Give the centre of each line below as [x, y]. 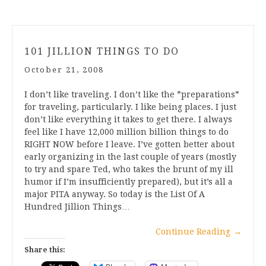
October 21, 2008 [64, 69]
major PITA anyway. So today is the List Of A [115, 194]
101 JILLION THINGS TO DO [102, 51]
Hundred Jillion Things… [77, 206]
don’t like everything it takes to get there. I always [128, 119]
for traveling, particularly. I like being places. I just [130, 107]
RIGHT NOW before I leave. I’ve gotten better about [129, 144]
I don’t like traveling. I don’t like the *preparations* [132, 94]
